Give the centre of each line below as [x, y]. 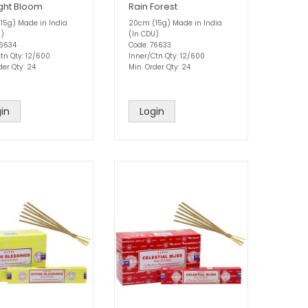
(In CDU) [144, 34]
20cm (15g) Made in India [175, 23]
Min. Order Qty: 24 [159, 67]
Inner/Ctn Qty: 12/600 [167, 56]
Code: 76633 [150, 45]
